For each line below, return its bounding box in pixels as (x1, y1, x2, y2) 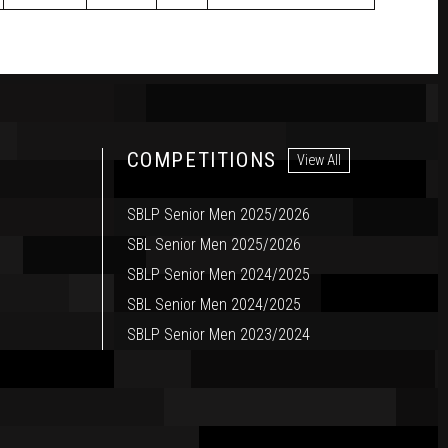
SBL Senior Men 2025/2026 (126, 235, 301, 255)
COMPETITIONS (126, 148, 277, 173)
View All (296, 151, 341, 169)
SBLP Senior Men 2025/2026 (126, 205, 310, 225)
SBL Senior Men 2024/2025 (126, 295, 301, 315)
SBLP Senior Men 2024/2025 (126, 265, 310, 285)
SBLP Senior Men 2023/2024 (126, 325, 310, 345)
